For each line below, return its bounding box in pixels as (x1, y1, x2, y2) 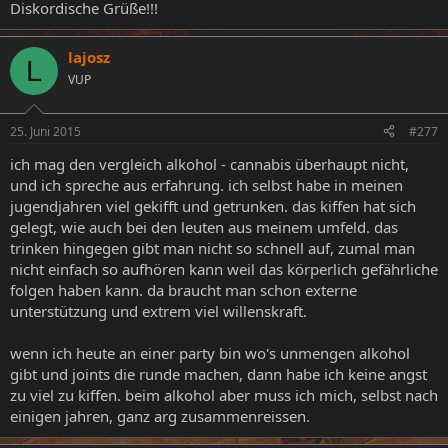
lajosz (68, 47, 110, 68)
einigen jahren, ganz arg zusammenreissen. (10, 405, 310, 426)
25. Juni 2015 (10, 122, 81, 140)
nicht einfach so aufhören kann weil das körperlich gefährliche (10, 258, 438, 279)
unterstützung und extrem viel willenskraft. (10, 300, 307, 321)
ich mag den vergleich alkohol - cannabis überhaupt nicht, (10, 153, 409, 174)
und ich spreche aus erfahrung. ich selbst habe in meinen (10, 174, 403, 195)
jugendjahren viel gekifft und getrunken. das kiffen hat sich (10, 195, 416, 216)
